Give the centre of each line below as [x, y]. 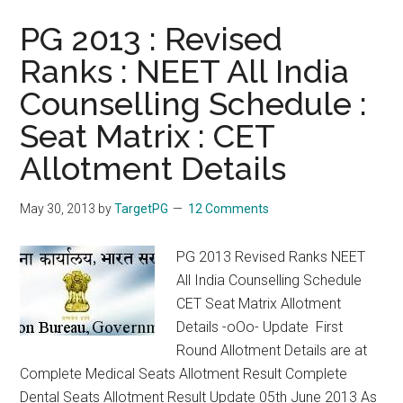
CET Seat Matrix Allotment [259, 304]
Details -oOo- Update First [260, 327]
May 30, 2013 [58, 209]
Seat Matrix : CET [148, 136]
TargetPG [142, 209]
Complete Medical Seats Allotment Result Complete [184, 374]
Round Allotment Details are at [272, 350]
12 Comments [229, 209]
